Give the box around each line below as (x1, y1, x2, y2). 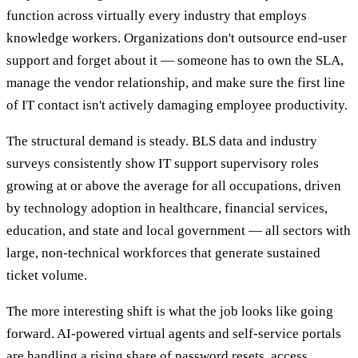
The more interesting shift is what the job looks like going (6, 304, 333, 320)
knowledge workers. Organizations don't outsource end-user (6, 30, 347, 46)
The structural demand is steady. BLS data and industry (6, 133, 317, 149)
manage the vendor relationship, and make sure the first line (6, 75, 345, 91)
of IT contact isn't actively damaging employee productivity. (6, 97, 348, 113)
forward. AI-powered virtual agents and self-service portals (6, 326, 341, 342)
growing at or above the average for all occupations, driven (6, 178, 341, 194)
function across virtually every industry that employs (6, 8, 307, 24)
